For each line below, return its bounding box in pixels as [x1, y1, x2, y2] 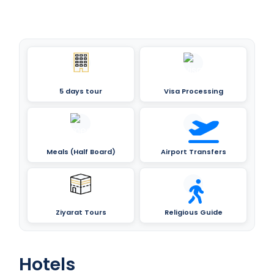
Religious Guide [164, 207, 223, 217]
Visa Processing [163, 86, 223, 96]
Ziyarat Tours [55, 207, 106, 217]
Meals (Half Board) [46, 146, 116, 157]
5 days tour [59, 86, 102, 96]
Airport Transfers [160, 146, 226, 157]
